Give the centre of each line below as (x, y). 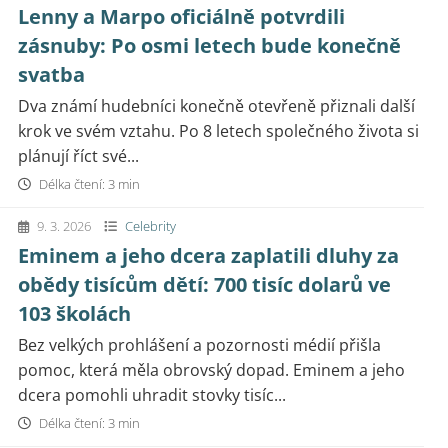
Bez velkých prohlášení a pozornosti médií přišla (199, 345)
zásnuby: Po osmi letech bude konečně (209, 45)
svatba (51, 74)
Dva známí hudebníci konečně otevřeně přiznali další (216, 106)
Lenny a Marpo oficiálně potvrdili (181, 16)
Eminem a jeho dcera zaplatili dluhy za (208, 255)
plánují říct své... (78, 156)
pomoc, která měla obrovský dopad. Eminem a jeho (211, 370)
